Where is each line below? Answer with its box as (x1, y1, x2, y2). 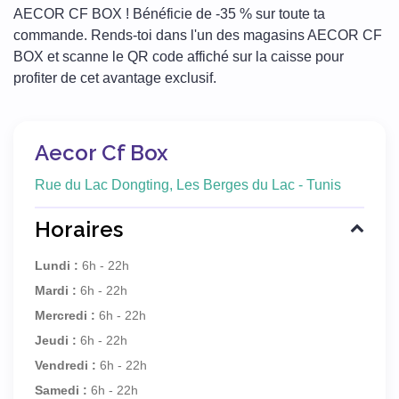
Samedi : (35, 382, 87, 397)
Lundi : (35, 257, 78, 273)
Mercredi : (35, 307, 95, 322)
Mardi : (35, 282, 77, 297)
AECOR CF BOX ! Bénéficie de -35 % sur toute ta (13, 5, 325, 21)
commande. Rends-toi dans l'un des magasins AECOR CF (13, 27, 382, 43)
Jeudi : (35, 332, 77, 347)
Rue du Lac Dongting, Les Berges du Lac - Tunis (35, 176, 341, 192)
